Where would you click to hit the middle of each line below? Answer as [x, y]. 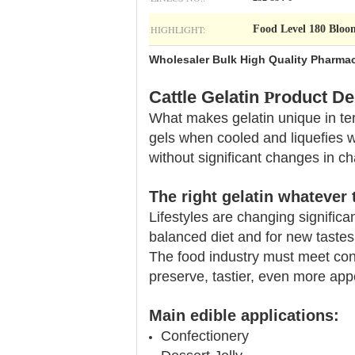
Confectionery [205, 336]
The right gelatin [211, 197]
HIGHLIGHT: [178, 29]
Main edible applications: [244, 315]
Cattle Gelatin [204, 97]
